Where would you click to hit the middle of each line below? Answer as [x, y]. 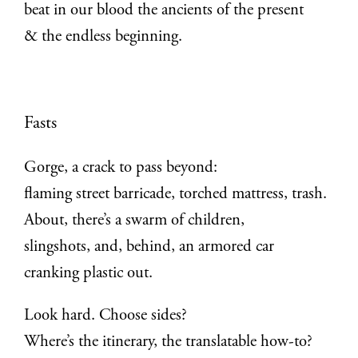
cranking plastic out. [89, 273]
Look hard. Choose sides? [106, 316]
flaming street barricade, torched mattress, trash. [176, 194]
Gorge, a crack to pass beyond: [121, 168]
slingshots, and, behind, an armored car [149, 247]
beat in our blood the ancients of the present [164, 11]
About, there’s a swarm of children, [135, 221]
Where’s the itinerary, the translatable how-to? [169, 343]
